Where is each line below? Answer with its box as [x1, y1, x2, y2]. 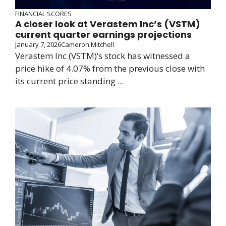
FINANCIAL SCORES [15, 9, 72, 19]
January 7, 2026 [15, 40, 61, 49]
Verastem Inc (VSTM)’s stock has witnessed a [15, 50, 190, 62]
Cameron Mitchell [61, 40, 114, 49]
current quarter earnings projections [15, 28, 192, 41]
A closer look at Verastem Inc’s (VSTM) [15, 18, 200, 31]
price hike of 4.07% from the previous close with [15, 63, 205, 75]
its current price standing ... [15, 75, 124, 87]
